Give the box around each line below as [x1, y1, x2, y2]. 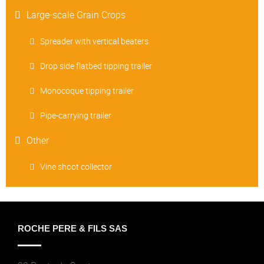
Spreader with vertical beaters [40, 35, 148, 47]
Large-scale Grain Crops [27, 8, 126, 22]
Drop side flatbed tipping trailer [40, 60, 152, 72]
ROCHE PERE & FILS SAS [18, 223, 127, 234]
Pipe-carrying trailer [40, 110, 111, 121]
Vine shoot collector [40, 161, 112, 173]
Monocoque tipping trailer [40, 85, 134, 97]
